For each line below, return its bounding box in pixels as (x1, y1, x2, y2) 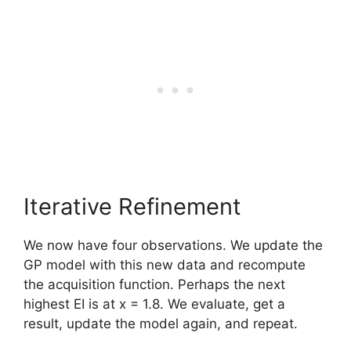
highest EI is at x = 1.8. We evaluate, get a (24, 296, 285, 312)
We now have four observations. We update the (24, 237, 323, 253)
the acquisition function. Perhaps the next (24, 277, 285, 292)
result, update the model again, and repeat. (24, 316, 298, 331)
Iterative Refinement (24, 193, 241, 220)
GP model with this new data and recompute (24, 257, 306, 273)
